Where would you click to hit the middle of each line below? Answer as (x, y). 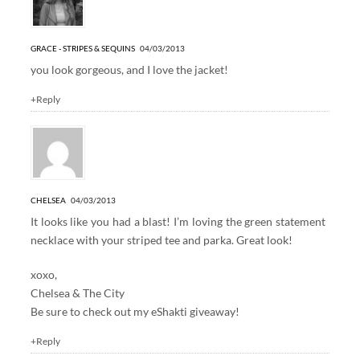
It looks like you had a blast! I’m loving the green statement (178, 222)
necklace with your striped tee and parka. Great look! (161, 240)
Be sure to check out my (90, 312)
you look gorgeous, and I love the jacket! (129, 70)
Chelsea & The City (77, 293)
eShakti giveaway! (195, 312)
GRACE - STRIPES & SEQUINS (82, 49)
